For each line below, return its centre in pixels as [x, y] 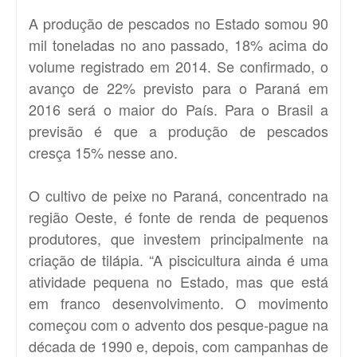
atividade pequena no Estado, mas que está [178, 281]
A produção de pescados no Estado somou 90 [178, 23]
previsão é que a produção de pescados [178, 130]
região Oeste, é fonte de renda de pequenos [178, 216]
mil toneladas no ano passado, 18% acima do [178, 44]
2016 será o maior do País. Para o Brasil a [178, 109]
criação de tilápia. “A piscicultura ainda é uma [178, 259]
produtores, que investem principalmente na [178, 238]
